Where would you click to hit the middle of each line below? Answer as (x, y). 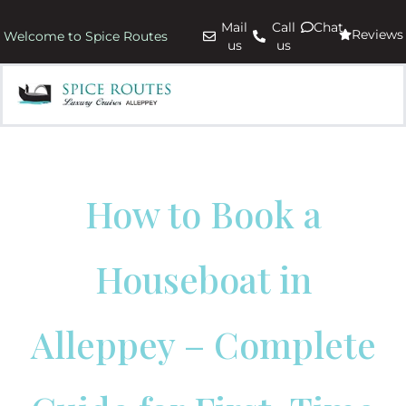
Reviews (377, 34)
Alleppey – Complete (203, 344)
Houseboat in (203, 279)
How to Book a (203, 213)
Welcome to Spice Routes (86, 36)
